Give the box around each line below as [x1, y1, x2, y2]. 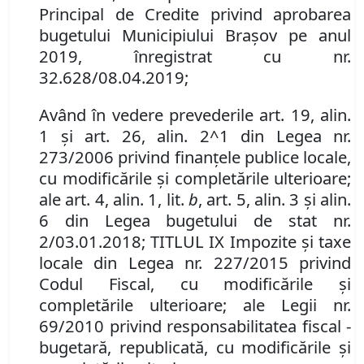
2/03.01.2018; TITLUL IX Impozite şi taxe [39, 230, 351, 253]
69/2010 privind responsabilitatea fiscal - [39, 314, 351, 338]
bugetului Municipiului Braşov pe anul [39, 24, 351, 47]
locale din [39, 251, 128, 275]
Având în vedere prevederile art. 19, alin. [39, 103, 351, 127]
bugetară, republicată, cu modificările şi [39, 336, 351, 359]
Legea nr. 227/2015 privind [128, 251, 352, 275]
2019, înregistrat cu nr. [39, 45, 351, 68]
